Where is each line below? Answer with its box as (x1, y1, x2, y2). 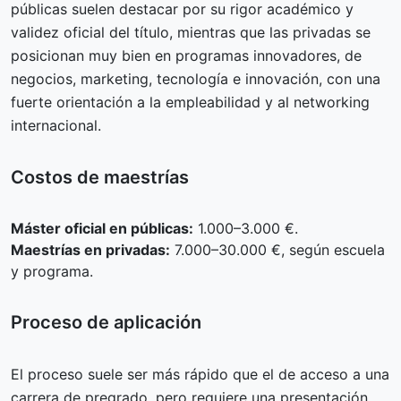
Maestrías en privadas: (11, 240, 170, 259)
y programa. (11, 261, 93, 280)
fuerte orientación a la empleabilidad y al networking (11, 92, 370, 111)
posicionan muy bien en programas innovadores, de (11, 46, 362, 64)
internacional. (11, 115, 101, 134)
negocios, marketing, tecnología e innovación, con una (11, 69, 380, 88)
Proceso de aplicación (11, 311, 201, 333)
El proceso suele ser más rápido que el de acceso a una (11, 364, 389, 383)
